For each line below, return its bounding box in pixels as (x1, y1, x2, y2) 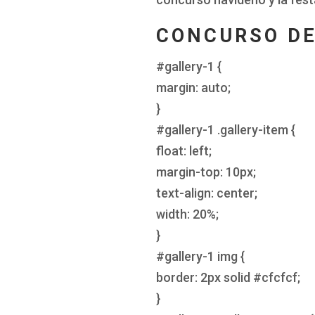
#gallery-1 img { (156, 248, 245, 264)
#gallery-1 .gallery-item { (156, 122, 295, 137)
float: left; (156, 143, 212, 158)
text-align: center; (156, 185, 257, 200)
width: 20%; (156, 206, 219, 221)
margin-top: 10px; (156, 164, 256, 179)
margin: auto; (156, 79, 231, 95)
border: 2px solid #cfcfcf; (156, 269, 300, 285)
